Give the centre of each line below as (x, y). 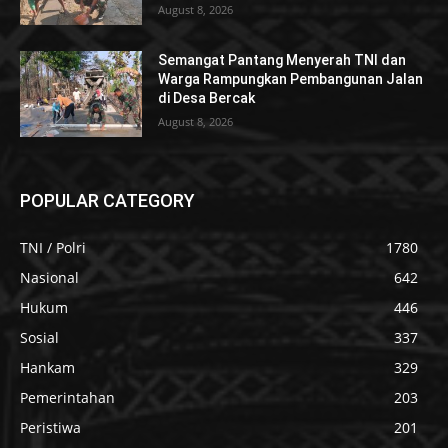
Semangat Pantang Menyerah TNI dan (282, 60)
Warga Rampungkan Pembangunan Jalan (291, 79)
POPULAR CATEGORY (107, 200)
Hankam (47, 367)
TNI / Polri (53, 247)
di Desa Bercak (207, 98)
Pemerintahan (67, 397)
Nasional (49, 277)
